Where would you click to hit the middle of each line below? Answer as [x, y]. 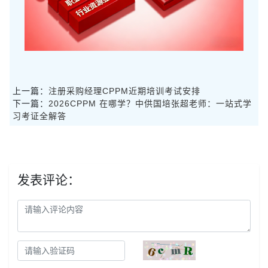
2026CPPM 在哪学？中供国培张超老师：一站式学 [150, 104]
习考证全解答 [39, 116]
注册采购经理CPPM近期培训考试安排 [124, 91]
